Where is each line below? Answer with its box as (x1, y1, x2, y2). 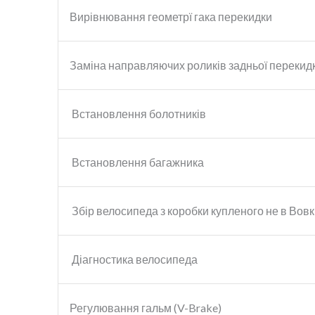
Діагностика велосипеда (70, 252, 198, 266)
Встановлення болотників (70, 106, 206, 120)
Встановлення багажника (70, 155, 204, 169)
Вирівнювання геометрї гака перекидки (70, 9, 272, 23)
